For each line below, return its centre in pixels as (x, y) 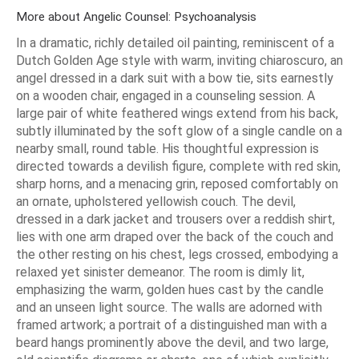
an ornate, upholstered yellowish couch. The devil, (156, 201)
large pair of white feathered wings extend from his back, (177, 113)
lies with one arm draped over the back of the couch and (175, 236)
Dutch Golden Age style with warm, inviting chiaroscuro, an (179, 60)
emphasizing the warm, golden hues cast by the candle (170, 289)
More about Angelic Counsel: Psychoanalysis (136, 16)
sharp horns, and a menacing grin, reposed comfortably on (177, 184)
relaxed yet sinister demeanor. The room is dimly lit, (160, 272)
